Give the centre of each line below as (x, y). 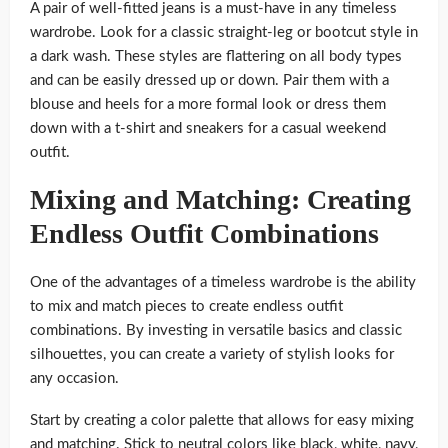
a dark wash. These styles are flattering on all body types (216, 56)
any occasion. (74, 378)
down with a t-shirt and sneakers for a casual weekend (208, 128)
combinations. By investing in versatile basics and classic (216, 330)
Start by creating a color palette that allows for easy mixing (222, 420)
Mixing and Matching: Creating (220, 199)
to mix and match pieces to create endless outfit (186, 306)
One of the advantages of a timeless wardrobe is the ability (223, 282)
